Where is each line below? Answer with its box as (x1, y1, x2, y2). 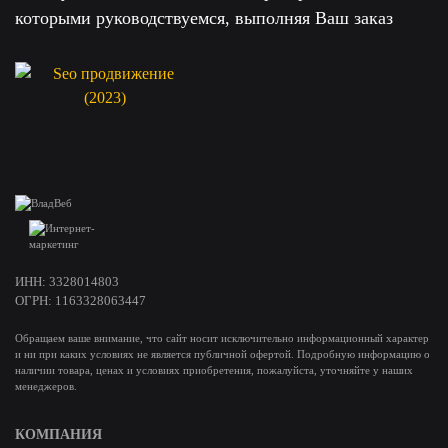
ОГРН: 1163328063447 (15, 293, 146, 308)
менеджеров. (15, 380, 77, 392)
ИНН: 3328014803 (15, 274, 119, 289)
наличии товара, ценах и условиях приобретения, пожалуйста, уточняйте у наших (15, 364, 413, 376)
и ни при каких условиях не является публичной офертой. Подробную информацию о (15, 348, 430, 360)
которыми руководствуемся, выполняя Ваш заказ (15, 8, 393, 28)
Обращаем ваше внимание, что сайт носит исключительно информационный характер (15, 332, 429, 344)
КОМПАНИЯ (15, 427, 102, 442)
